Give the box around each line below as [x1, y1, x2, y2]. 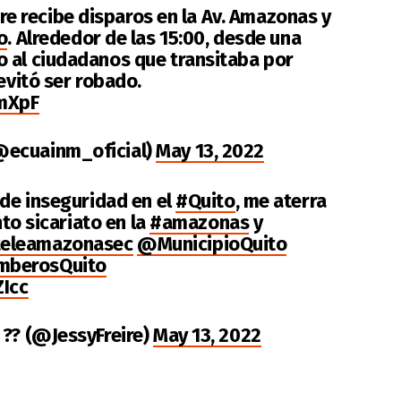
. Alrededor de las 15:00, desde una [7, 25, 302, 50]
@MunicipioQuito [137, 231, 287, 256]
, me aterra [235, 188, 327, 213]
